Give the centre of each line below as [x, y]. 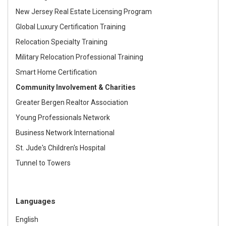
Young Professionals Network [63, 117]
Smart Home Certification [56, 72]
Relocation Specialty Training [62, 42]
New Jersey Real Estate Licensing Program [84, 11]
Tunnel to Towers [43, 163]
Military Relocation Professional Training [79, 57]
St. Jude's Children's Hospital [61, 148]
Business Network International [65, 132]
